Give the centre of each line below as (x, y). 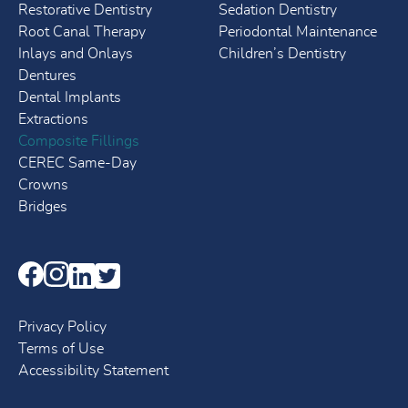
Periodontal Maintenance (298, 32)
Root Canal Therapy (82, 32)
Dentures (47, 76)
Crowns (43, 185)
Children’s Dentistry (282, 54)
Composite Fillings (79, 142)
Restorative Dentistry (85, 10)
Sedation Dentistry (278, 10)
